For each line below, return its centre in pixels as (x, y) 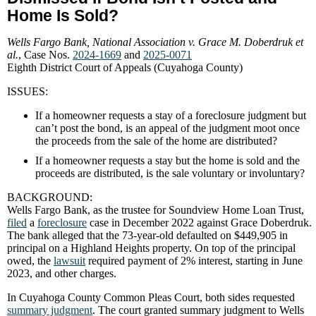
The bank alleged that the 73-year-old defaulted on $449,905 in (147, 235)
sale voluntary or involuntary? (238, 173)
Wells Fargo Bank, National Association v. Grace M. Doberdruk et (155, 42)
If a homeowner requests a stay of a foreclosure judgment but (171, 115)
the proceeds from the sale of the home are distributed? (156, 141)
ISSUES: (28, 91)
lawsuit (69, 261)
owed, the (30, 261)
